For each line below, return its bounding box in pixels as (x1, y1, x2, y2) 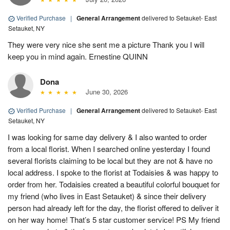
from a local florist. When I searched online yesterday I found (8, 143, 210, 155)
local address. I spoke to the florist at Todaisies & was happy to (8, 167, 218, 178)
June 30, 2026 (81, 87, 128, 97)
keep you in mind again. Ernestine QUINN (8, 51, 148, 62)
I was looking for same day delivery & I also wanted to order (8, 131, 207, 143)
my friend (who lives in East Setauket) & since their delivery (8, 190, 206, 202)
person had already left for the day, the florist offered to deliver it (8, 202, 219, 214)
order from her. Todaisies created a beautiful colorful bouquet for (8, 179, 220, 190)
